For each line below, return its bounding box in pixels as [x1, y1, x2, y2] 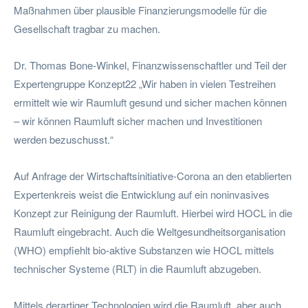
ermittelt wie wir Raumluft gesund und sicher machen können [14, 94, 287, 109]
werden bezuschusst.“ [14, 131, 113, 146]
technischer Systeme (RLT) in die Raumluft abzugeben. [14, 261, 261, 276]
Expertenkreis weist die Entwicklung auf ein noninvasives [14, 186, 269, 201]
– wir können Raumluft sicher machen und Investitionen [14, 113, 262, 128]
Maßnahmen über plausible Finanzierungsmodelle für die [14, 2, 267, 17]
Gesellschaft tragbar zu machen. [14, 21, 160, 36]
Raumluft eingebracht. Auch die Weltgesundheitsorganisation [14, 223, 285, 239]
